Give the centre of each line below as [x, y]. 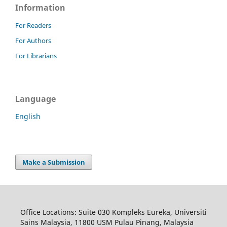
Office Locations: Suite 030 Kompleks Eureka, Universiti [113, 212]
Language [35, 99]
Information [40, 8]
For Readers [33, 26]
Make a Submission [54, 162]
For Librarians [36, 56]
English [28, 116]
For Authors [33, 41]
